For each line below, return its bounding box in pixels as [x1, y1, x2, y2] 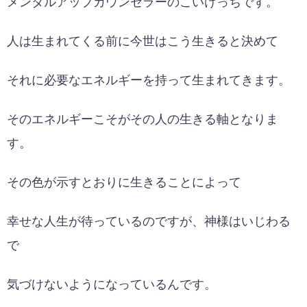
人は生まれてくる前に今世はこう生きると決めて [7, 33, 278, 49]
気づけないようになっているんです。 [7, 276, 217, 292]
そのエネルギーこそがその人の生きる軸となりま [7, 111, 278, 127]
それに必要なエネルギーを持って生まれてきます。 [7, 72, 291, 88]
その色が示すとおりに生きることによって [7, 174, 241, 190]
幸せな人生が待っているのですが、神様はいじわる [7, 213, 291, 229]
